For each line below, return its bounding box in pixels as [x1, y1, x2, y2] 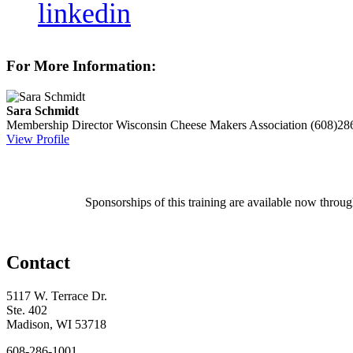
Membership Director [6, 118, 113, 132]
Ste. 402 [6, 303, 47, 317]
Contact [6, 251, 70, 273]
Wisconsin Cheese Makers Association [116, 118, 307, 132]
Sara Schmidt [6, 104, 79, 118]
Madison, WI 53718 [6, 317, 106, 331]
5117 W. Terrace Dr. [6, 288, 107, 303]
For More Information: [6, 58, 156, 75]
